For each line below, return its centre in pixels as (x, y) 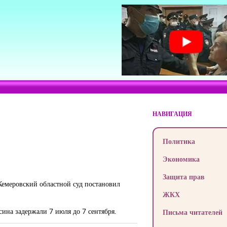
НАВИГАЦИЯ (172, 114)
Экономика (181, 159)
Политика (179, 141)
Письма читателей (192, 212)
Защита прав (183, 177)
